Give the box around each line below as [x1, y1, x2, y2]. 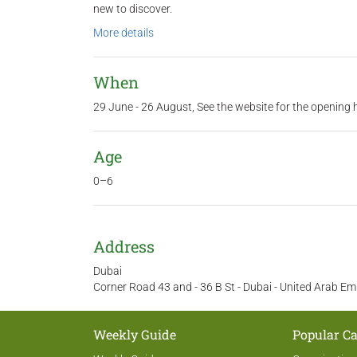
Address [93, 236, 155, 257]
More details [93, 26, 154, 39]
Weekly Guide [93, 326, 176, 343]
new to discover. [93, 2, 172, 15]
